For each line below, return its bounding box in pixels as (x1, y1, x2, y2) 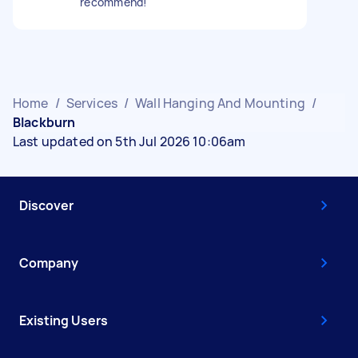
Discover (19, 196, 74, 214)
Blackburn (13, 113, 76, 131)
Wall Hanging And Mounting (135, 93, 305, 112)
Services (66, 93, 117, 112)
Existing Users (19, 311, 108, 329)
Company (19, 253, 78, 272)
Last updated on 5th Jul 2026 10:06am (13, 132, 246, 150)
